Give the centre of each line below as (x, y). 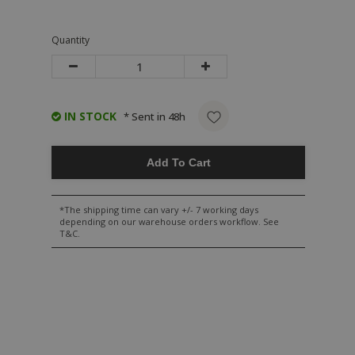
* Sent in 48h (155, 116)
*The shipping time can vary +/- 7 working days (159, 210)
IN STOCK (89, 116)
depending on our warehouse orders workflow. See (169, 221)
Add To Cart (178, 162)
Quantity (71, 40)
